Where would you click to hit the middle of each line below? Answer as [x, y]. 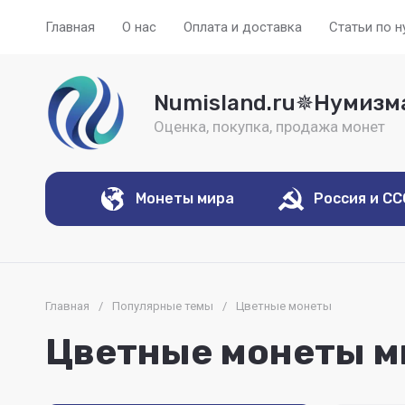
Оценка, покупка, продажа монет [269, 126]
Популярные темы [163, 306]
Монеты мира [188, 198]
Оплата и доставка [243, 27]
